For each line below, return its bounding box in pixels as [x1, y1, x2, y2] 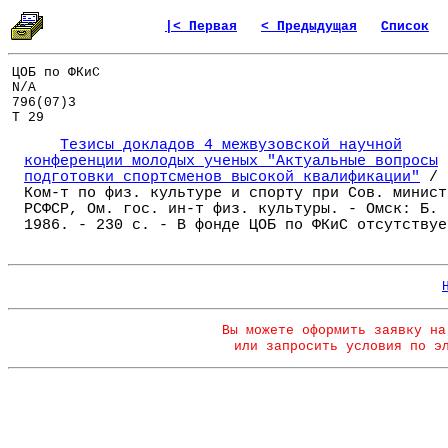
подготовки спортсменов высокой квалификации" [24, 169, 420, 186]
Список [381, 19, 429, 34]
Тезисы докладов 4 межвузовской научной [60, 137, 402, 154]
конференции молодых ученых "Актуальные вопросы [24, 153, 438, 170]
